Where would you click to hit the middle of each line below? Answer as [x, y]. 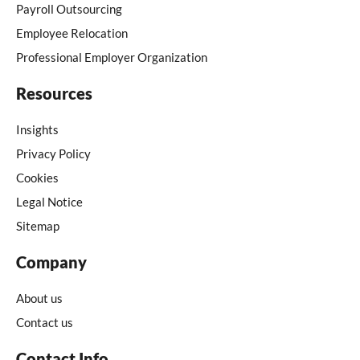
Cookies [37, 178]
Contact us [45, 323]
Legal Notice [49, 202]
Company [51, 262]
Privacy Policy [53, 154]
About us [39, 299]
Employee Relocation [72, 33]
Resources [54, 94]
